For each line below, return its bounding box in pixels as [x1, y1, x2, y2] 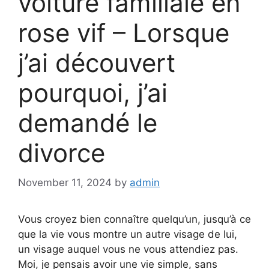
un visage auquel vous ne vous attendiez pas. [18, 243, 238, 255]
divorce [18, 138, 105, 169]
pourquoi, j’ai [18, 77, 168, 109]
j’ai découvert [18, 47, 175, 79]
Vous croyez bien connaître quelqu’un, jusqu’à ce [18, 213, 251, 225]
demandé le [18, 107, 157, 139]
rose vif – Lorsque [18, 17, 229, 49]
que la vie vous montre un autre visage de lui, [18, 228, 237, 240]
